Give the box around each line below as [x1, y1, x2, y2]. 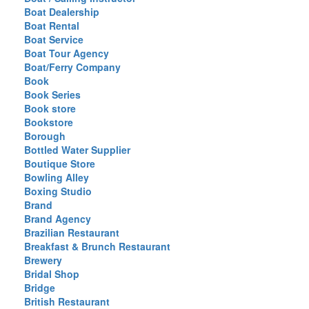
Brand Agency [24, 212, 91, 226]
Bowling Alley [24, 170, 89, 184]
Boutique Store [24, 157, 95, 170]
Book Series [24, 88, 81, 101]
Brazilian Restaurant [24, 226, 119, 239]
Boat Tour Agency [24, 46, 109, 60]
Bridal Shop [24, 267, 79, 281]
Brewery [24, 253, 62, 267]
